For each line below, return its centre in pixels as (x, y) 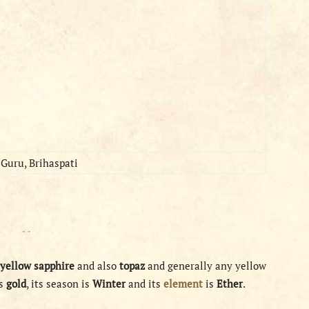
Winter (110, 283)
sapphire (56, 266)
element (183, 283)
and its (146, 283)
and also (98, 266)
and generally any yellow (206, 266)
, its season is (59, 283)
